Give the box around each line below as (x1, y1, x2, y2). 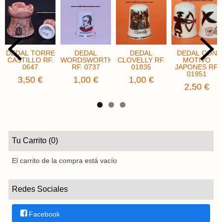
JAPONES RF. (174, 63, 219, 71)
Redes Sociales (12, 185, 68, 194)
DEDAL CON (176, 49, 217, 57)
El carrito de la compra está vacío (12, 157, 117, 165)
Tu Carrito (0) (12, 136, 58, 145)
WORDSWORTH (60, 56, 113, 64)
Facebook (28, 210, 60, 218)
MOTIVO (183, 56, 211, 64)
